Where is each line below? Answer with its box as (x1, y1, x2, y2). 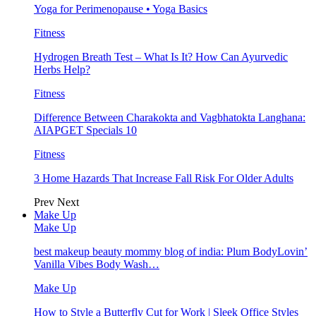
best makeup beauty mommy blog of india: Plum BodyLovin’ (34, 245, 308, 258)
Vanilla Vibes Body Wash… (34, 258, 159, 271)
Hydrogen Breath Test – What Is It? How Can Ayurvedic (34, 51, 288, 63)
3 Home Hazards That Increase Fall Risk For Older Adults (34, 172, 293, 185)
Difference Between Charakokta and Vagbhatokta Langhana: (34, 111, 305, 124)
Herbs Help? (34, 63, 90, 76)
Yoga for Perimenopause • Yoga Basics (34, 3, 207, 16)
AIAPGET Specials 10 (34, 124, 137, 137)
